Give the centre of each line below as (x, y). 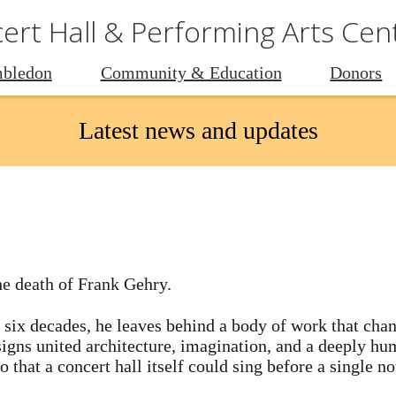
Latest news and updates (198, 130)
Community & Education (191, 72)
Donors (356, 72)
